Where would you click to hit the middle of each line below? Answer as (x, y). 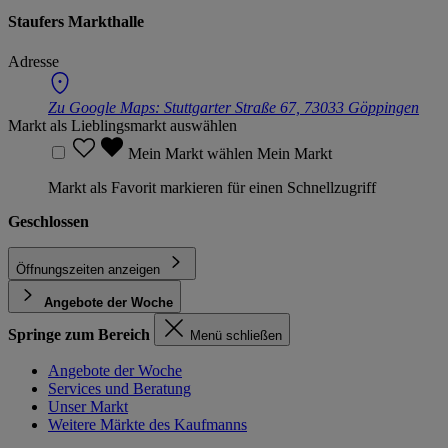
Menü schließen (236, 335)
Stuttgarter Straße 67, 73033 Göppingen (291, 107)
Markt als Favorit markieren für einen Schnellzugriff (212, 187)
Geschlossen (48, 221)
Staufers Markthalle (76, 22)
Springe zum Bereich (79, 334)
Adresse (33, 61)
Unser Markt (88, 406)
